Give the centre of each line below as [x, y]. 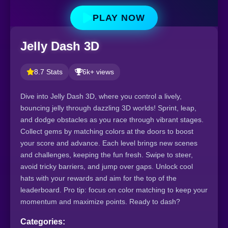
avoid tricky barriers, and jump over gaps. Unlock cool [107, 166]
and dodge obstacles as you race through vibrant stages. [112, 119]
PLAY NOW [119, 18]
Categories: [43, 221]
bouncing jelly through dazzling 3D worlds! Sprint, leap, [108, 108]
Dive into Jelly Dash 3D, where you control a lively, [101, 96]
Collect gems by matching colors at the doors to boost [107, 131]
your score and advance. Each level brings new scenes [109, 143]
